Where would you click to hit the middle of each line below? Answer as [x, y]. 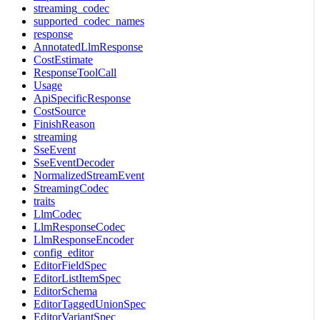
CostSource [60, 111]
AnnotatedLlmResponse [88, 46]
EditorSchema [65, 291]
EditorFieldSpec [70, 265]
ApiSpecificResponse [82, 98]
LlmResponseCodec [79, 226]
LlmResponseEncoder [84, 239]
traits [44, 201]
